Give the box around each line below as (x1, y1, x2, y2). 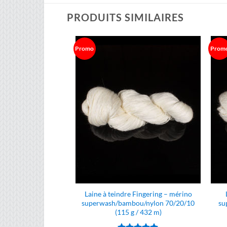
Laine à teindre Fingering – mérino (84, 190, 192, 199)
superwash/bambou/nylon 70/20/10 (82, 199, 195, 208)
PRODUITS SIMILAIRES (67, 11, 184, 23)
